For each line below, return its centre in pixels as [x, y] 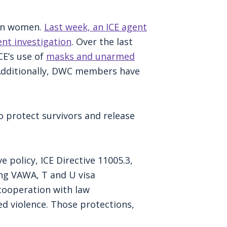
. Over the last [102, 41]
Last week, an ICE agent [96, 27]
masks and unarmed [90, 56]
